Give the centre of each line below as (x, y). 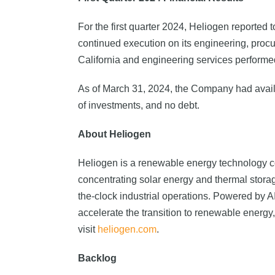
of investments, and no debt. (139, 105)
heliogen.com (127, 229)
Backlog (97, 258)
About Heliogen (114, 134)
